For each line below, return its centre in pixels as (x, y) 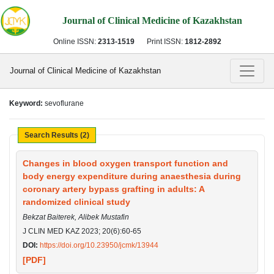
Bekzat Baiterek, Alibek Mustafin (76, 217)
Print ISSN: (165, 41)
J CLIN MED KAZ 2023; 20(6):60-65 (82, 231)
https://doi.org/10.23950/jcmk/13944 (99, 245)
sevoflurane (64, 103)
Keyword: (27, 103)
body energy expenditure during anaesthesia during (132, 176)
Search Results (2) (57, 135)
